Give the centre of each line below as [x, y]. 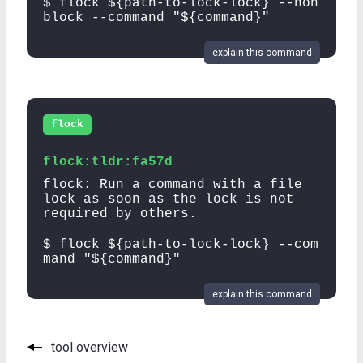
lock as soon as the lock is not [169, 199]
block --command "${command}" [156, 17]
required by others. [120, 214]
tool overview [90, 347]
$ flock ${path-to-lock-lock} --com [181, 244]
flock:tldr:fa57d [108, 162]
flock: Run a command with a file [173, 184]
